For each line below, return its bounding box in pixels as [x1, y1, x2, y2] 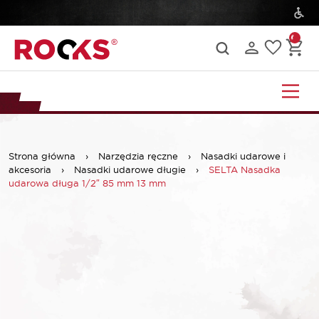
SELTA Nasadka [209, 163, 281, 175]
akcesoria [9, 163, 51, 175]
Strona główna [9, 150, 75, 162]
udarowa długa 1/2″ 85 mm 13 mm [9, 177, 166, 189]
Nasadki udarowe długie [74, 163, 186, 175]
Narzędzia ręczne [98, 150, 178, 162]
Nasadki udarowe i [201, 150, 286, 162]
